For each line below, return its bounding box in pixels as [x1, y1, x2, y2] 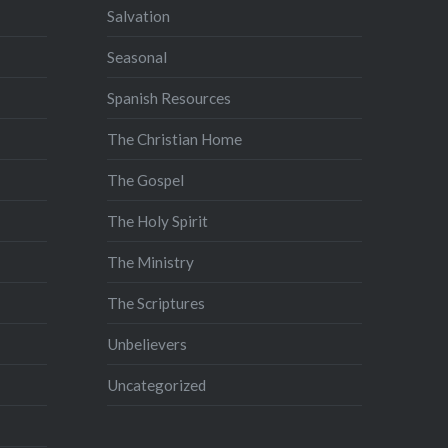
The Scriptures [107, 293, 206, 312]
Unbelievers [107, 334, 188, 353]
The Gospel [107, 170, 185, 189]
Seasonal [107, 47, 168, 66]
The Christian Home [107, 129, 243, 148]
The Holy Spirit [107, 211, 209, 230]
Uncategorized [107, 375, 207, 394]
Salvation [107, 6, 171, 25]
